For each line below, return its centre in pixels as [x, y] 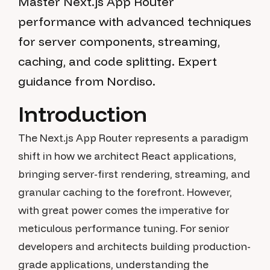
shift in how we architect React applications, [127, 156]
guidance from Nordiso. [87, 81]
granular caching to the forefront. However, [125, 192]
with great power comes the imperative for [124, 210]
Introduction [83, 114]
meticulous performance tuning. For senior [124, 228]
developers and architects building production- [134, 246]
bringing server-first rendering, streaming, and [134, 174]
